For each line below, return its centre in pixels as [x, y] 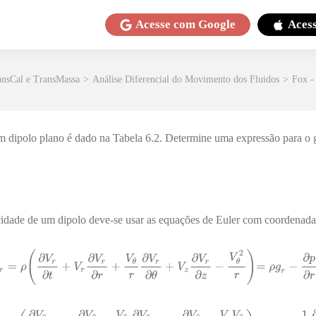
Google [217, 24]
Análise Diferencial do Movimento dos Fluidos [186, 79]
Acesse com [167, 24]
